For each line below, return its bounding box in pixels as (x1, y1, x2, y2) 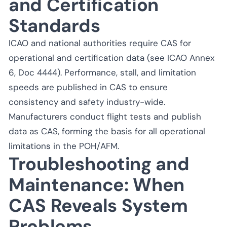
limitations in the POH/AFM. (9, 140, 119, 152)
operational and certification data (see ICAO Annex (9, 52, 214, 63)
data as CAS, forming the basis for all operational (9, 125, 205, 137)
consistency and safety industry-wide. (9, 96, 165, 107)
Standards (9, 13, 100, 37)
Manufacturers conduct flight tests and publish (9, 110, 201, 122)
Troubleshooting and (9, 152, 190, 176)
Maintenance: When (9, 172, 184, 197)
